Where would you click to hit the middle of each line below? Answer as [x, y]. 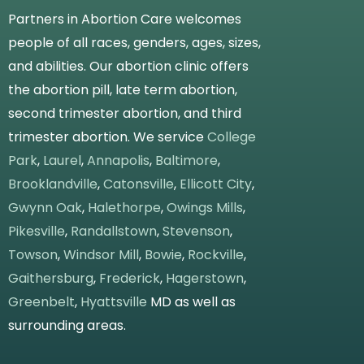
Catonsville [139, 184]
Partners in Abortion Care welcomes [125, 19]
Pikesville [37, 231]
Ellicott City [216, 184]
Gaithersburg [51, 278]
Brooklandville [53, 184]
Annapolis [118, 160]
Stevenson [196, 231]
